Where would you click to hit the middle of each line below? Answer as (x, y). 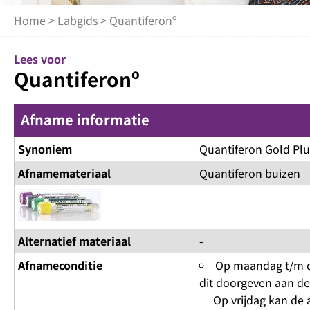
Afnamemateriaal (64, 173)
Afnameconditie (60, 265)
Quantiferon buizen (249, 173)
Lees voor (40, 59)
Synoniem (45, 149)
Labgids (77, 20)
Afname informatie (85, 120)
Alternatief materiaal (74, 241)
